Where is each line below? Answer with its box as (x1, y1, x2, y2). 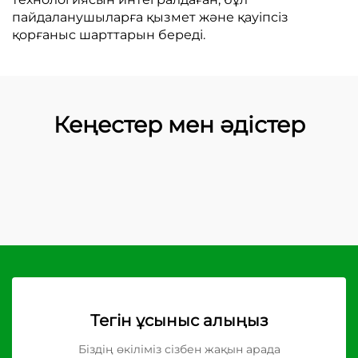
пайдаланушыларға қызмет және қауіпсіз (12, 10, 288, 25)
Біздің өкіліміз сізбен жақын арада (78, 342, 280, 356)
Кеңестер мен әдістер (53, 111, 305, 138)
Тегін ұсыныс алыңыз (89, 311, 268, 330)
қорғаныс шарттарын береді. (12, 27, 205, 42)
